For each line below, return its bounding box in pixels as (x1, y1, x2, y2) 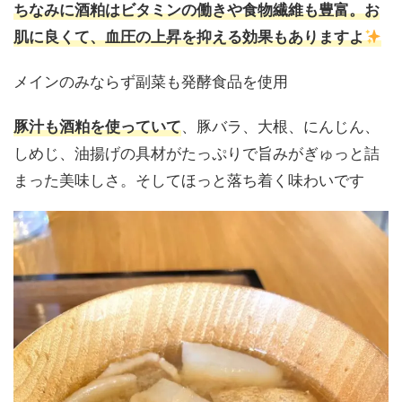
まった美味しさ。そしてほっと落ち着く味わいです (13, 168, 364, 191)
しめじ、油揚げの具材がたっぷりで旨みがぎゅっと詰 (13, 141, 380, 164)
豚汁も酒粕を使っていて (13, 115, 181, 137)
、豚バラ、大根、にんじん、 (181, 114, 380, 137)
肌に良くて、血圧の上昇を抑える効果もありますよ (13, 25, 364, 48)
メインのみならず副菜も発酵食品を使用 (13, 69, 288, 92)
